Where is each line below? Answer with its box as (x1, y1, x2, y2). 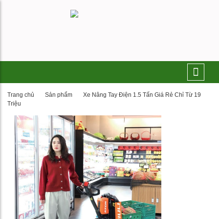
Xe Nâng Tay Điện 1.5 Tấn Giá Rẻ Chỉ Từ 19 (83, 91, 201, 98)
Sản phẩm (45, 91, 72, 98)
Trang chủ (7, 91, 34, 98)
